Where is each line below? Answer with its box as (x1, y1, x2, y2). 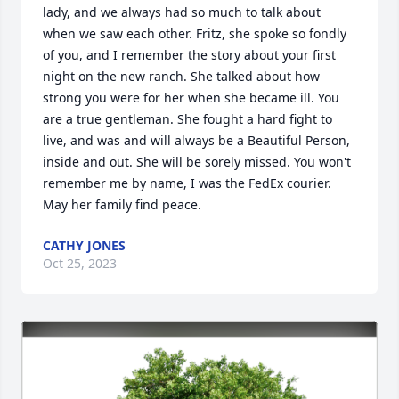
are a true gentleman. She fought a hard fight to (43, 110, 332, 127)
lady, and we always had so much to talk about (43, 4, 321, 20)
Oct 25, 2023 (43, 255, 117, 272)
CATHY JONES (43, 237, 126, 254)
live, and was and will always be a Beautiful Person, (43, 132, 350, 149)
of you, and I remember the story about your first (43, 46, 336, 63)
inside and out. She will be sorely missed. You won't (43, 153, 351, 170)
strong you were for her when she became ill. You (43, 89, 339, 106)
